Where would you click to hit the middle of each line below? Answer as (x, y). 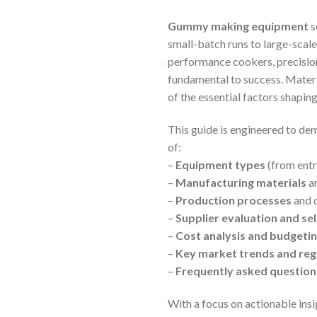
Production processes (234, 200)
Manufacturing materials (241, 182)
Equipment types (220, 164)
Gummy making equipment (238, 26)
